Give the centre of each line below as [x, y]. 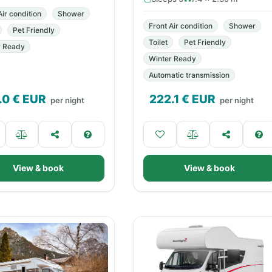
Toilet [158, 42]
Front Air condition [181, 26]
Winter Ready [172, 59]
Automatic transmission [189, 75]
